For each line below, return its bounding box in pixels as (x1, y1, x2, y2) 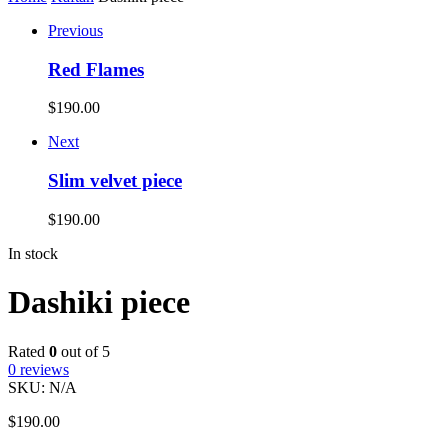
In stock (8, 244, 58, 262)
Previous (48, 22, 103, 39)
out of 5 (57, 342, 110, 360)
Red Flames (48, 58, 144, 80)
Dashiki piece (8, 284, 190, 321)
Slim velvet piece (48, 170, 182, 192)
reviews (16, 360, 69, 378)
